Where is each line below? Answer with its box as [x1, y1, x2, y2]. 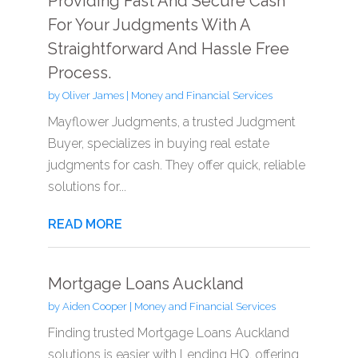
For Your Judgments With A [47, 14, 250, 34]
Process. [47, 62, 111, 82]
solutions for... [47, 178, 126, 194]
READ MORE [47, 216, 122, 232]
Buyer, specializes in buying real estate [47, 135, 269, 151]
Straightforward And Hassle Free [47, 38, 289, 58]
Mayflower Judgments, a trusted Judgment [47, 113, 296, 129]
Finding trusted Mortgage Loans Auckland [47, 324, 289, 340]
